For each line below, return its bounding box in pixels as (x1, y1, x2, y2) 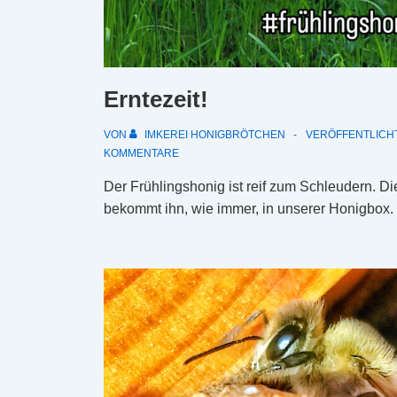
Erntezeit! (104, 86, 208, 113)
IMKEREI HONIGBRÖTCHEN (144, 128, 285, 142)
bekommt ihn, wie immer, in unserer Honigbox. (104, 201, 393, 217)
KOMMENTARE (104, 147, 179, 160)
